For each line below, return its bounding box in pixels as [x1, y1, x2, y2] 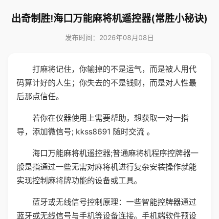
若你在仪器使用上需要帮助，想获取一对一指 [32, 113, 189, 123]
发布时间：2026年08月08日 [65, 33, 154, 42]
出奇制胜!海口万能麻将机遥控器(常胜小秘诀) [11, 13, 208, 24]
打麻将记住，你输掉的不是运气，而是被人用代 [32, 64, 197, 74]
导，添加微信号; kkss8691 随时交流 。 [17, 127, 154, 136]
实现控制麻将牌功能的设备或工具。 [17, 175, 142, 185]
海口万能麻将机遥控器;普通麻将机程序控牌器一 [32, 148, 198, 158]
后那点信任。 [17, 91, 64, 101]
